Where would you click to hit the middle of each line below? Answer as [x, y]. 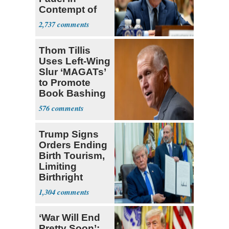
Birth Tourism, [72, 155]
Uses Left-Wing [75, 61]
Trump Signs [69, 134]
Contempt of [68, 9]
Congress [62, 20]
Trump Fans [67, 104]
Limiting [58, 166]
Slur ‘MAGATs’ [72, 72]
